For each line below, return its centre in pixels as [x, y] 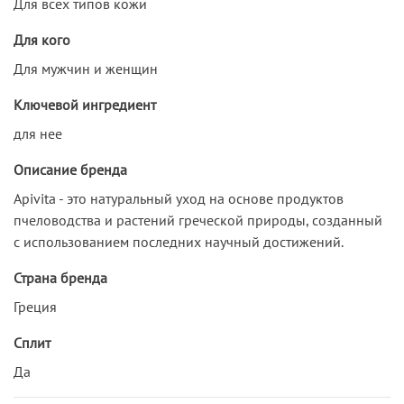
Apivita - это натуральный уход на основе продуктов [179, 198]
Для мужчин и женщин [86, 68]
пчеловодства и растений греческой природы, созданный [198, 220]
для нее [38, 133]
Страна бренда [60, 277]
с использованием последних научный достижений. [179, 241]
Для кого [42, 39]
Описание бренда [70, 169]
